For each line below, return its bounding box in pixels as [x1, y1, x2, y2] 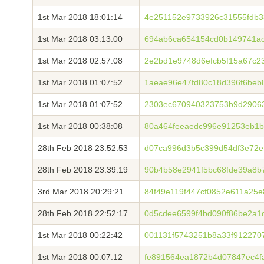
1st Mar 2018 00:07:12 [38, 252, 123, 262]
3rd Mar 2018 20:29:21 [38, 187, 124, 196]
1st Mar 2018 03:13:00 [38, 34, 123, 44]
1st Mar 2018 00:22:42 [38, 230, 123, 240]
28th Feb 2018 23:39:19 [38, 165, 128, 174]
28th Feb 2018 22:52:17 [38, 209, 128, 218]
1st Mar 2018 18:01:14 [38, 12, 123, 22]
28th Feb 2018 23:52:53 [38, 143, 128, 153]
